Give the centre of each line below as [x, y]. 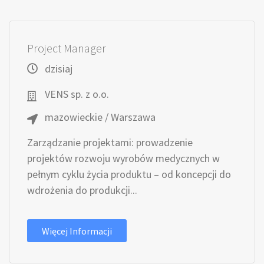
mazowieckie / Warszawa [100, 117]
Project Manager [67, 48]
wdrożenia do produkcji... [82, 190]
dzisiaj [59, 69]
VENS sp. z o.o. [77, 94]
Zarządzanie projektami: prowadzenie [110, 142]
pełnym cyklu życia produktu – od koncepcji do [129, 174]
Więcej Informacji [77, 231]
